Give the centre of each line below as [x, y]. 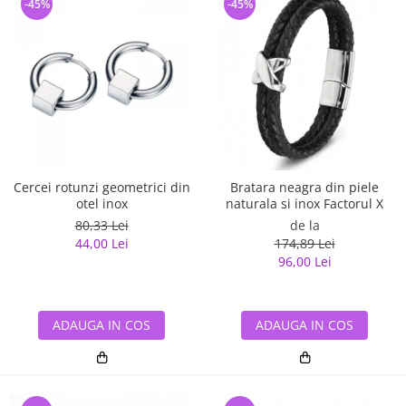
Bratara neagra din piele [304, 187]
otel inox [101, 203]
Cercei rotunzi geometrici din [101, 187]
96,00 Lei [304, 261]
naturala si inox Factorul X [304, 203]
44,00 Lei [101, 243]
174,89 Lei [304, 243]
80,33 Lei [101, 225]
